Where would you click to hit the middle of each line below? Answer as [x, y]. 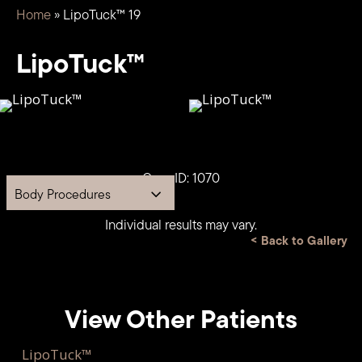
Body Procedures [62, 194]
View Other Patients [181, 318]
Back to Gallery [305, 240]
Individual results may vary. [181, 224]
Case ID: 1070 [181, 178]
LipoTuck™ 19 [101, 14]
